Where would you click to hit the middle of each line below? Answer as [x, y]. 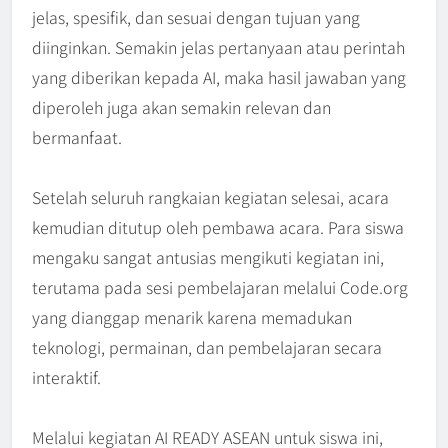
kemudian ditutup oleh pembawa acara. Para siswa [218, 227]
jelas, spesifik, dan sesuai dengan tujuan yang [196, 17]
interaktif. [66, 377]
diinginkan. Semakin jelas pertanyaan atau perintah [218, 47]
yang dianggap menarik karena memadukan [192, 317]
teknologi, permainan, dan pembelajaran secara [207, 347]
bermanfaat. [77, 137]
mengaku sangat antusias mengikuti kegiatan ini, [208, 257]
